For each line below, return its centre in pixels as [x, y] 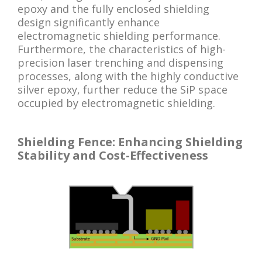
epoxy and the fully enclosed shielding [113, 8]
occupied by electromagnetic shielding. [116, 103]
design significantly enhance [89, 22]
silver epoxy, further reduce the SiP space [123, 89]
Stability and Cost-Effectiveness [113, 155]
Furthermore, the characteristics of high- [122, 49]
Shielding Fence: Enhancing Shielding [130, 142]
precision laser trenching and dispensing [120, 62]
